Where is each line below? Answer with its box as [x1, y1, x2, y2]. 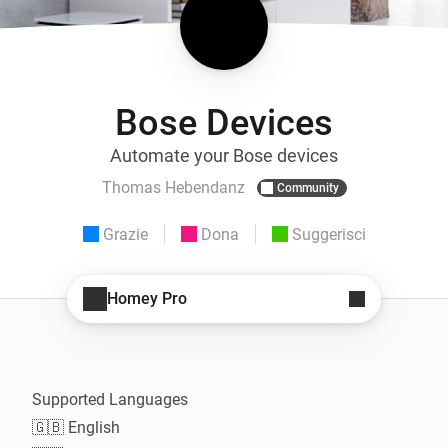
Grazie [102, 224, 148, 244]
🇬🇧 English [32, 417, 120, 437]
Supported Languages [32, 389, 188, 409]
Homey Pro [107, 289, 187, 309]
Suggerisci [291, 224, 366, 244]
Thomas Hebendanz [101, 178, 245, 198]
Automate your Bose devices [110, 144, 338, 166]
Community [276, 180, 339, 195]
